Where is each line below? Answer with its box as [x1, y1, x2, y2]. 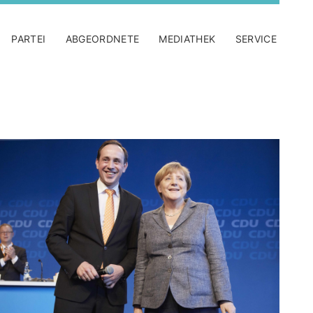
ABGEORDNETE [65, 33, 140, 45]
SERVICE [235, 33, 277, 45]
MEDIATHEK [159, 33, 216, 45]
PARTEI [11, 33, 46, 45]
